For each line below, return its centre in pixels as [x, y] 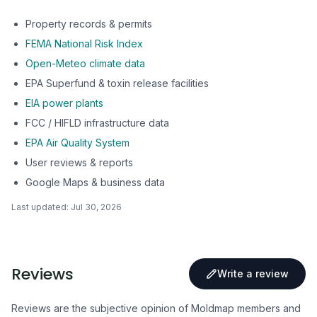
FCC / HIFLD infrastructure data [97, 123]
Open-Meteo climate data [85, 63]
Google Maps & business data [95, 182]
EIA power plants [64, 103]
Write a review [253, 273]
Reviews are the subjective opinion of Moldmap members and [156, 308]
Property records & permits [89, 24]
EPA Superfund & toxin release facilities [117, 83]
